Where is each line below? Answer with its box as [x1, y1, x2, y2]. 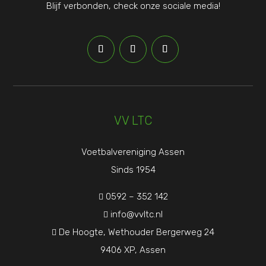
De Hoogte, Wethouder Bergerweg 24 [59, 226, 214, 237]
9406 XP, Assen [100, 244, 166, 255]
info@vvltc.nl [110, 208, 163, 220]
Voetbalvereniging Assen [81, 146, 185, 157]
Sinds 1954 [110, 164, 156, 175]
